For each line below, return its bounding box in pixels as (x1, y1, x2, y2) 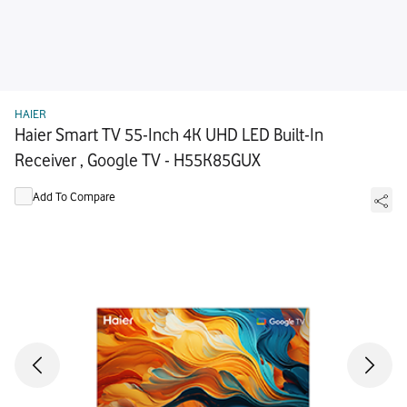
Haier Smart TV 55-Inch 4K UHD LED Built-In (15, 124, 323, 144)
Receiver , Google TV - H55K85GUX (15, 150, 261, 170)
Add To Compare (33, 189, 115, 203)
